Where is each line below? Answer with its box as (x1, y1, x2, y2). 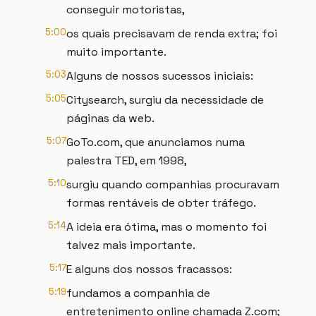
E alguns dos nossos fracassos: (66, 262, 232, 276)
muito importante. (66, 44, 166, 59)
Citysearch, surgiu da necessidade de (66, 92, 264, 107)
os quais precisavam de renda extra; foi (66, 26, 277, 41)
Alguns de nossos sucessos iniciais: (66, 68, 253, 83)
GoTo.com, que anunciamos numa (66, 135, 245, 150)
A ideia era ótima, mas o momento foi (66, 219, 267, 234)
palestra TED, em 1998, (66, 153, 187, 168)
